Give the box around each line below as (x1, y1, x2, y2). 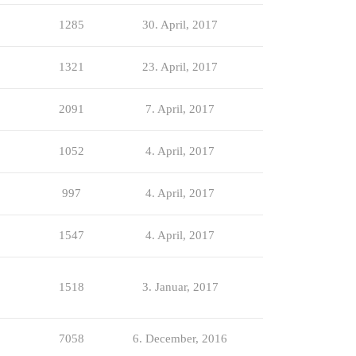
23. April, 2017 (142, 60, 218, 73)
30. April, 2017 (142, 17, 218, 31)
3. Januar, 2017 (141, 280, 219, 293)
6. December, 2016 (133, 331, 227, 345)
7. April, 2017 (145, 102, 215, 115)
